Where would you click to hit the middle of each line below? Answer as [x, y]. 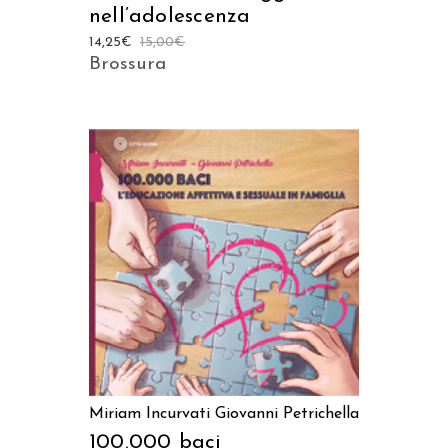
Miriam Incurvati [149, 414]
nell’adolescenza [170, 16]
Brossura [127, 64]
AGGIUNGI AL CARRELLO [224, 262]
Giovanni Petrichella [287, 414]
